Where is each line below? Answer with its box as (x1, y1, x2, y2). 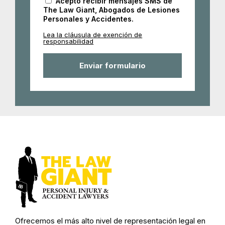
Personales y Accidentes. (43, 14, 134, 23)
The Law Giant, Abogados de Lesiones (43, 5, 180, 14)
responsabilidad (43, 37, 94, 45)
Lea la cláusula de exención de (43, 30, 143, 39)
